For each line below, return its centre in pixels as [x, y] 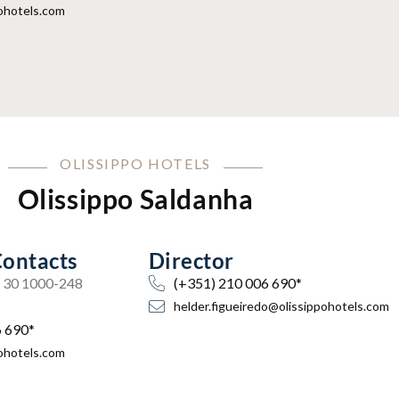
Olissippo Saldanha [135, 199]
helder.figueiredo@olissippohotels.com [281, 306]
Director [191, 261]
